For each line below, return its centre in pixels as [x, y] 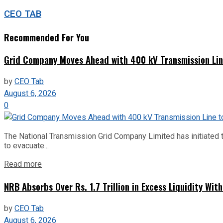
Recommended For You [47, 37]
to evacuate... [26, 146]
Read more [23, 165]
